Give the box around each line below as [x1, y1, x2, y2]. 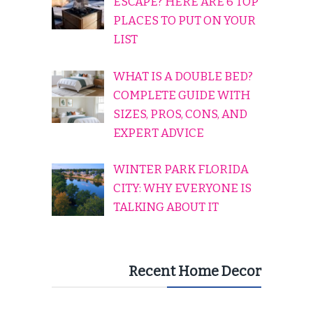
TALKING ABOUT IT [112, 200, 219, 215]
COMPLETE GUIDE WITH [112, 87, 250, 103]
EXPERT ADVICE [112, 125, 204, 140]
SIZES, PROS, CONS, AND [112, 106, 247, 122]
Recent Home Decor [129, 262, 261, 279]
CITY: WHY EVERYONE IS [112, 181, 252, 196]
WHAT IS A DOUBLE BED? [112, 68, 253, 84]
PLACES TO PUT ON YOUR [112, 13, 256, 29]
